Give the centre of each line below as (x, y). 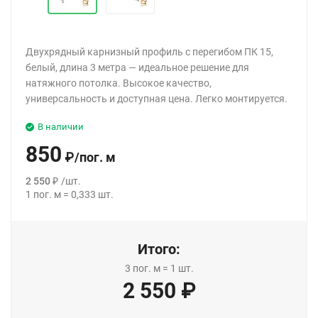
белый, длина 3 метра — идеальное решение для (137, 67)
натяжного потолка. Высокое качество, (119, 83)
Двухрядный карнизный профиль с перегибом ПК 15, (149, 51)
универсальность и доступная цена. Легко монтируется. (157, 98)
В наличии (61, 126)
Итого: (159, 249)
